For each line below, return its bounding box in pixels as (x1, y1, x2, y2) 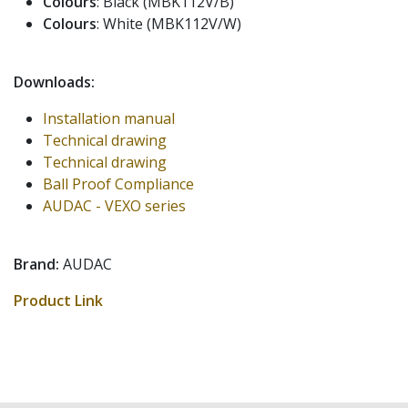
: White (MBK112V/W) (97, 13, 241, 34)
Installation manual (43, 107, 175, 128)
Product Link (14, 290, 103, 311)
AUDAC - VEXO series (43, 195, 186, 216)
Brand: (14, 253, 59, 274)
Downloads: (14, 71, 95, 92)
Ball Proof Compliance (43, 173, 194, 194)
